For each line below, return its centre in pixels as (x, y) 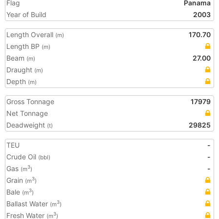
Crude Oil (22, 157)
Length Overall (31, 34)
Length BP (24, 46)
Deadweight (27, 125)
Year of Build (26, 14)
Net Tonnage (27, 113)
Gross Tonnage (30, 101)
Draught (20, 70)
